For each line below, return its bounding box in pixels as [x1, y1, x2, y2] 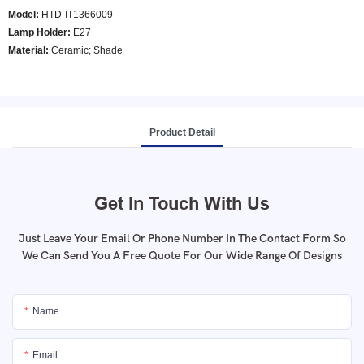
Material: [8, 45, 49, 56]
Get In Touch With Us [94, 192, 270, 214]
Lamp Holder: [8, 27, 71, 38]
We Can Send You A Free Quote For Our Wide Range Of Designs [22, 248, 342, 262]
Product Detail [149, 126, 215, 138]
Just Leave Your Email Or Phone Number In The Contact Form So [18, 231, 346, 245]
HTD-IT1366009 [39, 9, 113, 20]
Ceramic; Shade [49, 45, 123, 56]
